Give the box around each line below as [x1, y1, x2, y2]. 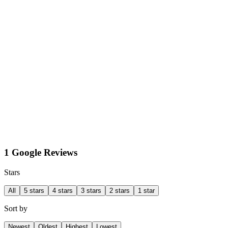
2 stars [109, 187, 130, 195]
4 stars [52, 187, 73, 195]
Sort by [4, 204, 27, 213]
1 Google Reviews [4, 147, 77, 158]
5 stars [24, 187, 44, 195]
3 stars [81, 187, 101, 195]
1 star [138, 187, 155, 195]
